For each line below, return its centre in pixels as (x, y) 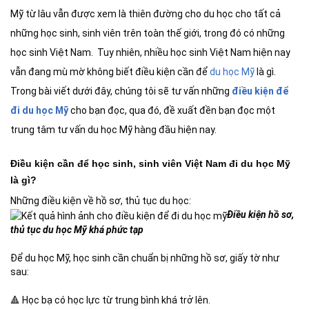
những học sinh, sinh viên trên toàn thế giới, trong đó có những (148, 33)
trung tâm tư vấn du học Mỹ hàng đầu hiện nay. (113, 130)
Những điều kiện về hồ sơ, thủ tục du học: (101, 201)
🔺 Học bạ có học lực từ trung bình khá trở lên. (110, 300)
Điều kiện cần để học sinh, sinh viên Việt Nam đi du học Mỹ (150, 164)
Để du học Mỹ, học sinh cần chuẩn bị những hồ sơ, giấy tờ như (145, 258)
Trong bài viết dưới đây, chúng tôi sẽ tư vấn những (120, 91)
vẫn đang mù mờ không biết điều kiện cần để (110, 72)
